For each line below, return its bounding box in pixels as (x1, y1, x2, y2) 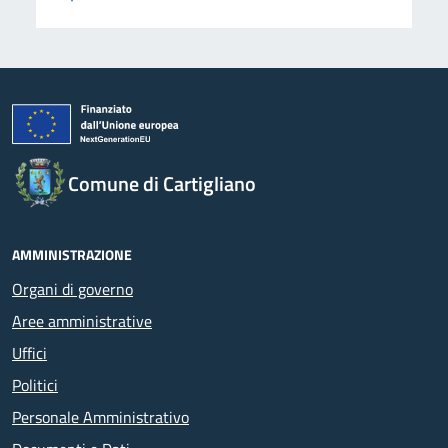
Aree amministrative (12, 308, 152, 333)
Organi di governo (12, 276, 133, 301)
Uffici (12, 340, 47, 365)
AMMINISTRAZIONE (12, 243, 132, 265)
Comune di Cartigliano (68, 167, 256, 199)
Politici (12, 372, 58, 397)
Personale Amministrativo (12, 404, 189, 429)
